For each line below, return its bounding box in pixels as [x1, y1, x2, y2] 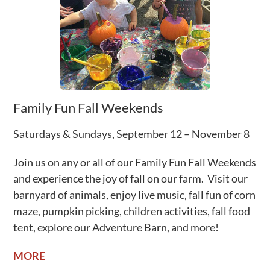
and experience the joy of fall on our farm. [13, 172, 208, 186]
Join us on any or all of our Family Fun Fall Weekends [13, 155, 257, 169]
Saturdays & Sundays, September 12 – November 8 [13, 127, 250, 141]
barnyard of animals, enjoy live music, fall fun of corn [13, 188, 256, 202]
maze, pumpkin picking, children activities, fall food [13, 204, 251, 218]
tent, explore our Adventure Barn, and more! [13, 221, 221, 234]
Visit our [207, 172, 248, 186]
